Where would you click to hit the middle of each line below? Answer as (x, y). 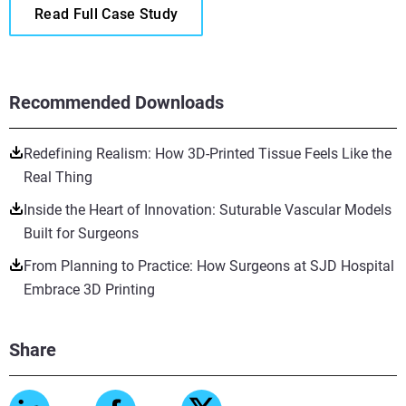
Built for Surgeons (81, 233)
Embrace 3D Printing (89, 290)
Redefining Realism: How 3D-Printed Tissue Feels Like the (208, 154)
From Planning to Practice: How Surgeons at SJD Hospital (209, 266)
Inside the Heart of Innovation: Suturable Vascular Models (208, 210)
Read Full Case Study (106, 14)
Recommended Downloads (116, 102)
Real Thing (58, 177)
